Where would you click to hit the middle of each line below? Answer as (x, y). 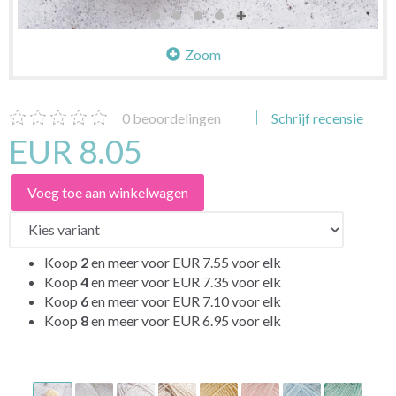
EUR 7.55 (202, 262)
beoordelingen (175, 118)
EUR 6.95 (202, 320)
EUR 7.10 (202, 301)
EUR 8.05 (76, 151)
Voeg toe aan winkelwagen (108, 192)
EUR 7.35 (202, 281)
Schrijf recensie (316, 118)
